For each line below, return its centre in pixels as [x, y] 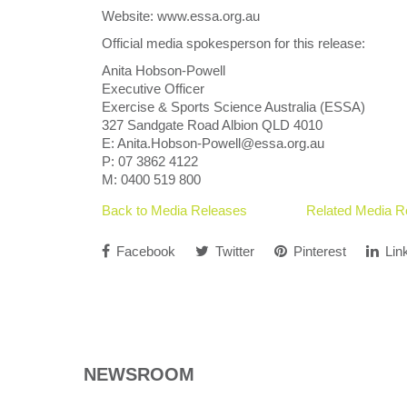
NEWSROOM [139, 374]
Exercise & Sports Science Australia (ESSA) [233, 107]
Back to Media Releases [174, 210]
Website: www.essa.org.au [181, 16]
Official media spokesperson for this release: [233, 43]
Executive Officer [153, 89]
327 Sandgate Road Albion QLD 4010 [212, 125]
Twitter [233, 251]
